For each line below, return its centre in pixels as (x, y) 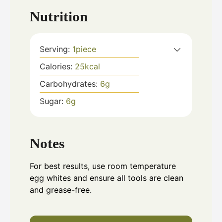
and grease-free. (61, 190)
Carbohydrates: (70, 84)
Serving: (56, 49)
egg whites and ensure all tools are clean (107, 178)
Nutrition (59, 17)
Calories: (57, 67)
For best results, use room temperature (103, 166)
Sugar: (53, 101)
